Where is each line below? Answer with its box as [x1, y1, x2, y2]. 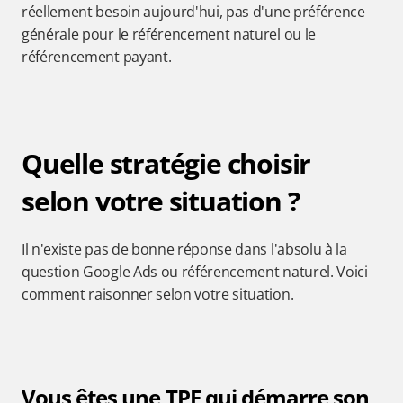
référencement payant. [22, 47, 172, 67]
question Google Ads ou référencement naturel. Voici [22, 262, 368, 282]
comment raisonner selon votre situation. [22, 284, 294, 304]
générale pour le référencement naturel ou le [22, 24, 316, 44]
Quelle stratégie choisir [22, 145, 311, 182]
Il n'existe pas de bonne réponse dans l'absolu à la [22, 239, 347, 259]
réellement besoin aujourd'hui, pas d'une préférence [22, 2, 365, 22]
